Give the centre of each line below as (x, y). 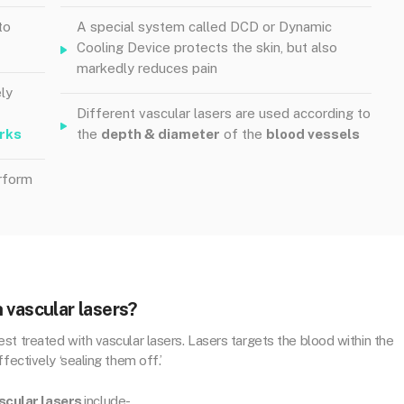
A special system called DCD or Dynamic (204, 27)
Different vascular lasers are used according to (224, 113)
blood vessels (313, 134)
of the (243, 134)
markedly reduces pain (147, 68)
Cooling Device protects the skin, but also (207, 47)
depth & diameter (161, 134)
